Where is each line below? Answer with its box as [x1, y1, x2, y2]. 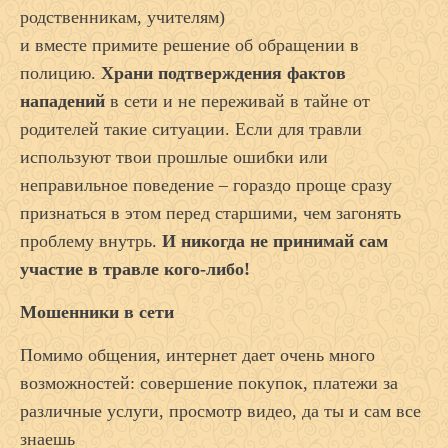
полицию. [20, 63, 101, 84]
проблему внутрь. [20, 231, 162, 252]
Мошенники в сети [20, 302, 174, 323]
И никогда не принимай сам [162, 231, 388, 252]
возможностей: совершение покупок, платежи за [20, 373, 398, 394]
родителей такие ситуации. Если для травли [20, 119, 362, 140]
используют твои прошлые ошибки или [20, 147, 328, 168]
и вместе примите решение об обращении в [20, 35, 359, 56]
